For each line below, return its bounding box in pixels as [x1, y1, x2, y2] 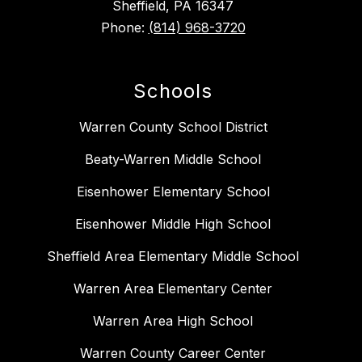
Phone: [100, 19, 149, 36]
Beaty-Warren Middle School [85, 151, 261, 168]
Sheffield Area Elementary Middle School [47, 248, 299, 265]
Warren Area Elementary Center [74, 280, 272, 297]
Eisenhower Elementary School [76, 183, 270, 200]
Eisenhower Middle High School [75, 216, 271, 233]
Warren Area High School [93, 313, 253, 330]
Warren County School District [78, 119, 267, 136]
